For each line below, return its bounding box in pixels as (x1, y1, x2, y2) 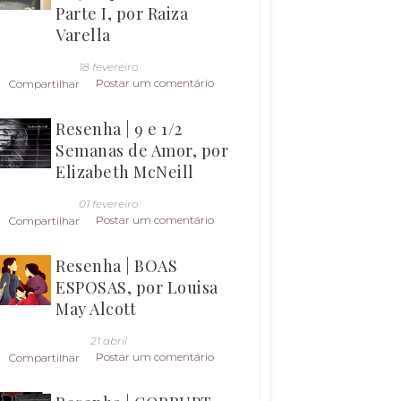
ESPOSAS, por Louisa (55, 276, 218, 298)
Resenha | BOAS (55, 254, 177, 277)
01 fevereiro (79, 196, 138, 210)
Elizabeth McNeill (55, 160, 194, 183)
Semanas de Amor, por (55, 139, 228, 161)
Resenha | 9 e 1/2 (55, 117, 183, 140)
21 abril (90, 333, 127, 347)
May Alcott (55, 297, 136, 320)
